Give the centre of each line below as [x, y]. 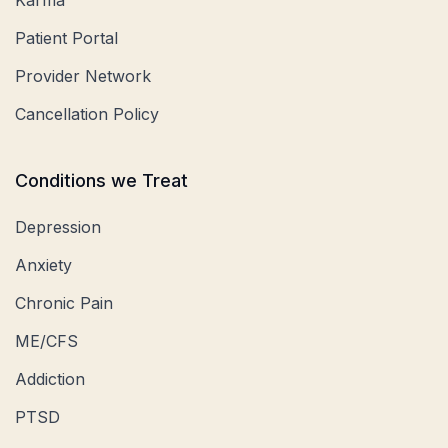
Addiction [50, 378]
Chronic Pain [64, 302]
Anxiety [43, 264]
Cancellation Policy [87, 113]
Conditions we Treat [101, 180]
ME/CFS [46, 340]
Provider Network [83, 75]
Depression [58, 226]
